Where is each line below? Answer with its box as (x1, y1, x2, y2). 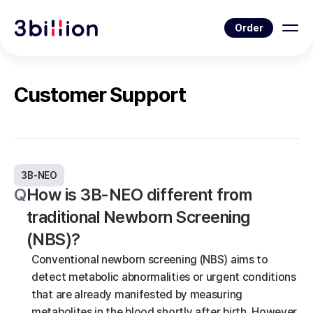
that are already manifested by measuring (31, 288, 242, 301)
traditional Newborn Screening (26, 207, 250, 227)
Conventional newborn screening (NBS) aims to (31, 253, 268, 266)
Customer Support (14, 82, 186, 107)
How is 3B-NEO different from (26, 184, 252, 205)
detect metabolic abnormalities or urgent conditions (31, 270, 296, 284)
